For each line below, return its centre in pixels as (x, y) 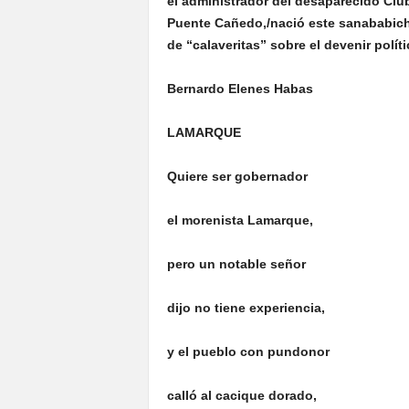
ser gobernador (259, 176)
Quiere (189, 176)
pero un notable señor (236, 264)
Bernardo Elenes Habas (240, 89)
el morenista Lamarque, (240, 220)
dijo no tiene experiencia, (246, 308)
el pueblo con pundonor (252, 351)
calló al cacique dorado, (241, 395)
